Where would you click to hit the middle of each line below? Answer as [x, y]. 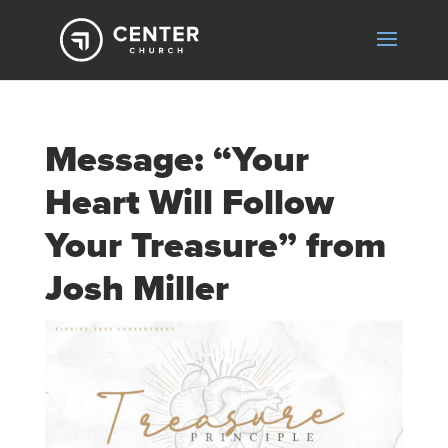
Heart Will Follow [189, 202]
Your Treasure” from [215, 245]
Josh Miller [136, 288]
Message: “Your [176, 159]
